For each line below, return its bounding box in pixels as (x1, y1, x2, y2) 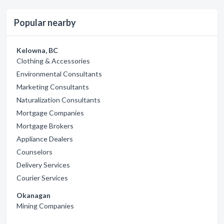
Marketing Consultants (16, 82, 89, 91)
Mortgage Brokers (16, 121, 73, 130)
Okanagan (16, 191, 50, 200)
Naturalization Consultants (16, 95, 100, 104)
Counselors (16, 147, 52, 156)
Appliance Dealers (16, 134, 73, 143)
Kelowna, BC (16, 46, 58, 55)
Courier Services (16, 173, 68, 182)
